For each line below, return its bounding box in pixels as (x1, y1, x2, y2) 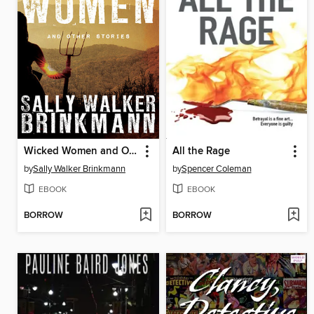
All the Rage (172, 145, 230, 158)
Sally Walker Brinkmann (33, 163, 125, 175)
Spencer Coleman (181, 163, 252, 175)
